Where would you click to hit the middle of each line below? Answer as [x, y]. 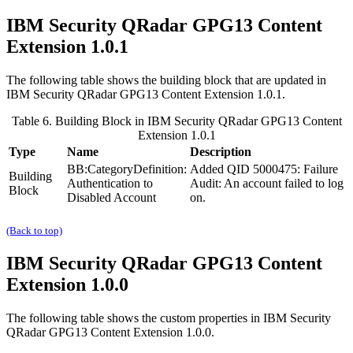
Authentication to [110, 183]
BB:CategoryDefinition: [127, 169]
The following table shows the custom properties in [135, 318]
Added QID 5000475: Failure [264, 169]
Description [221, 151]
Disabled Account [111, 197]
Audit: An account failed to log [267, 183]
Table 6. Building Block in [79, 121]
